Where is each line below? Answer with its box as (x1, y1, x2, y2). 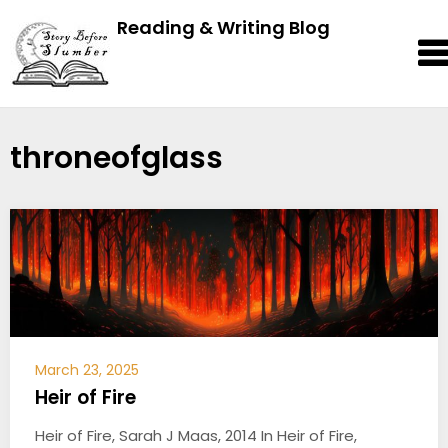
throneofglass (10, 137, 223, 179)
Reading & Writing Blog (117, 15, 330, 40)
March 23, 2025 (35, 360, 139, 381)
